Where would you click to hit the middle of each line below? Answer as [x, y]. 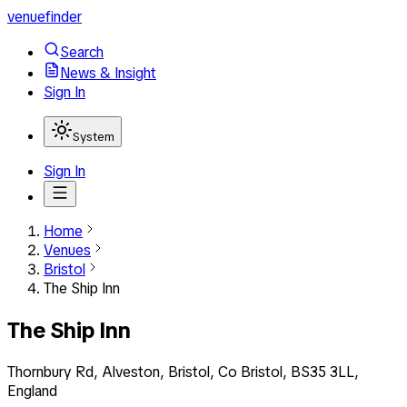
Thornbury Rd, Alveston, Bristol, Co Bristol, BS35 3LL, [183, 372]
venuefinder [45, 17]
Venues [67, 250]
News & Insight [108, 73]
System [94, 137]
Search [82, 52]
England [32, 391]
